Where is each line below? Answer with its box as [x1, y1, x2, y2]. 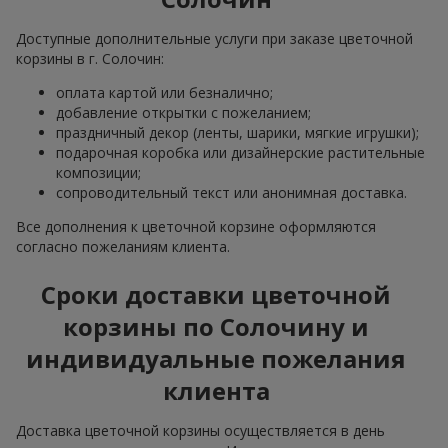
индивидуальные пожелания [26, 341, 406, 375]
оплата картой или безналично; [56, 82, 273, 102]
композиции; [56, 162, 141, 182]
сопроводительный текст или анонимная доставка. [56, 182, 407, 202]
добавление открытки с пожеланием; [56, 102, 311, 122]
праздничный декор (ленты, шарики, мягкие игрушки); [56, 122, 419, 142]
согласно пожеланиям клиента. [16, 236, 230, 256]
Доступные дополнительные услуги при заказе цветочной [16, 28, 413, 48]
